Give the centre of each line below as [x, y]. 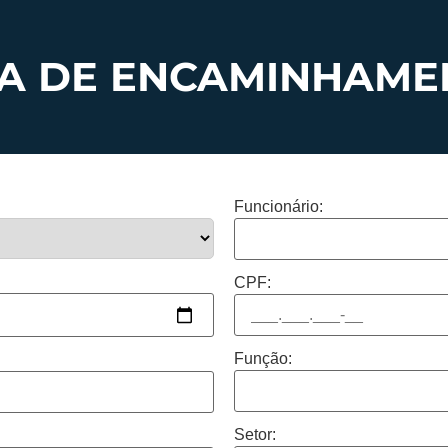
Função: [263, 358]
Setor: [255, 434]
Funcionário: [278, 206]
